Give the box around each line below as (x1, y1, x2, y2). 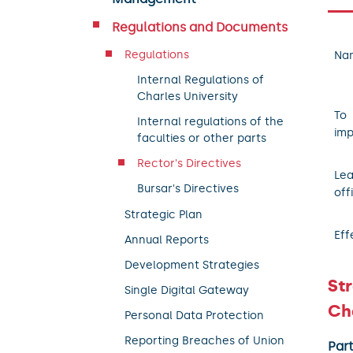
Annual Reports (124, 232, 209, 247)
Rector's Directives (137, 157, 241, 171)
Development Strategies (124, 258, 259, 272)
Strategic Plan (124, 207, 203, 221)
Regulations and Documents (112, 20, 288, 35)
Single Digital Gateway (124, 284, 249, 298)
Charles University (137, 89, 238, 103)
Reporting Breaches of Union (124, 334, 284, 348)
